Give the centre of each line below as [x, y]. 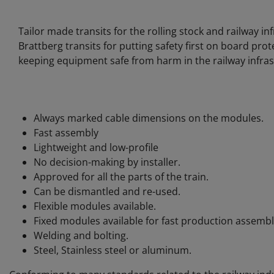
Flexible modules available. [95, 206]
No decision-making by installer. [107, 162]
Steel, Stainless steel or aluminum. [113, 250]
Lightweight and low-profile [96, 147]
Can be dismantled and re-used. [107, 191]
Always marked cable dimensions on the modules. [149, 118]
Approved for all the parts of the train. [121, 177]
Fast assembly [66, 133]
